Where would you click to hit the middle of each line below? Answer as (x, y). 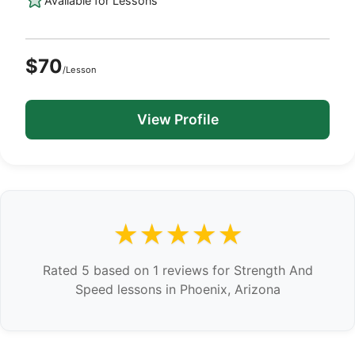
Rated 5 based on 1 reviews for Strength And (177, 270)
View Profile (177, 119)
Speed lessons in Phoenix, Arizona (177, 289)
